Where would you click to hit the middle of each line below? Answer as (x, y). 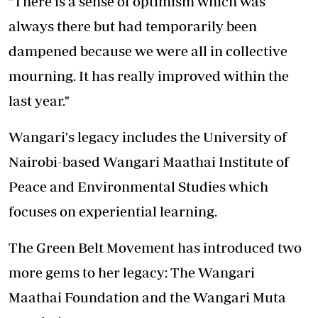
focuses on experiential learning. (113, 212)
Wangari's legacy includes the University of (148, 137)
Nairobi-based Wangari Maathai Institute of (149, 162)
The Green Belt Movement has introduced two (155, 248)
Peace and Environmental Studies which (138, 187)
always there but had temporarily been (133, 26)
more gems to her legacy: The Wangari (132, 273)
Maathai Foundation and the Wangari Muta (147, 297)
